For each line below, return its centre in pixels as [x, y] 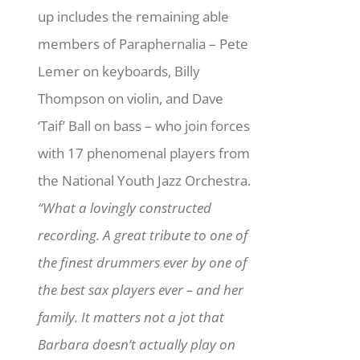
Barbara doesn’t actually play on [137, 344]
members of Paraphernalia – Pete [143, 43]
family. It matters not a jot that [131, 317]
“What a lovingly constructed [125, 207]
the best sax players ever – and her [141, 289]
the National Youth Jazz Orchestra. [145, 180]
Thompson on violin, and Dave [131, 98]
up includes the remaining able [134, 16]
